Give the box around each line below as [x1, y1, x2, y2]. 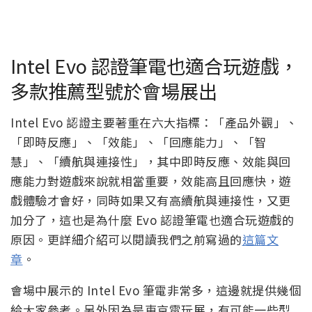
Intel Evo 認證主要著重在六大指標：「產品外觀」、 [10, 114, 298, 132]
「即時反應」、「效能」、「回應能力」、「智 [10, 133, 267, 151]
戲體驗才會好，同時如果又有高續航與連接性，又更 [10, 192, 291, 210]
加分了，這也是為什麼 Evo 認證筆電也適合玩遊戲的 [10, 211, 294, 229]
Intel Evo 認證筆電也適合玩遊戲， [10, 52, 298, 80]
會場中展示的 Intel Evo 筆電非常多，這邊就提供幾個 [10, 281, 301, 299]
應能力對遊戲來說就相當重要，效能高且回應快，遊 [10, 172, 291, 190]
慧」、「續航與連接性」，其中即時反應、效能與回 [10, 153, 291, 171]
